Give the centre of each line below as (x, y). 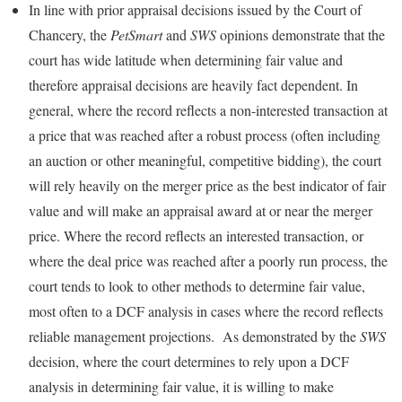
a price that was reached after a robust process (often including (205, 135)
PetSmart (136, 35)
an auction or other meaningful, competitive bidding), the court (205, 160)
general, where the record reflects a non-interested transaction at (208, 110)
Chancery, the (70, 35)
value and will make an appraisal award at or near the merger (201, 210)
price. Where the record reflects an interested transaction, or (196, 236)
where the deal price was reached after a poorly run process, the (208, 261)
